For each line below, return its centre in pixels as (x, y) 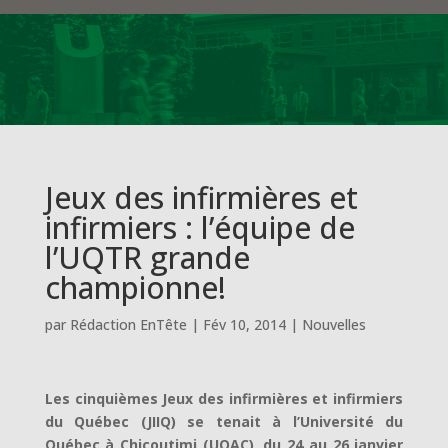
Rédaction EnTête (128, 324)
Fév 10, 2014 (244, 324)
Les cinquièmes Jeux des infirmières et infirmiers (224, 398)
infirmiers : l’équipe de (199, 227)
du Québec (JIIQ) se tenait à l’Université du (224, 421)
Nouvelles (333, 324)
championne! (135, 287)
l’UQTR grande (147, 257)
